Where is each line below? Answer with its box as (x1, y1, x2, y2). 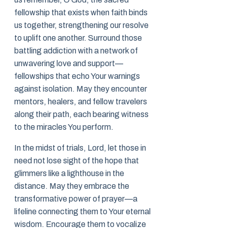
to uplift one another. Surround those (14, 34, 142, 43)
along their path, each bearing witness (14, 110, 149, 119)
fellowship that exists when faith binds (14, 8, 148, 17)
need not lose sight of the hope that (14, 156, 139, 165)
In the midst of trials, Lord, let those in (14, 144, 146, 153)
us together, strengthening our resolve (14, 21, 149, 30)
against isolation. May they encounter (14, 84, 147, 94)
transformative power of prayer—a (14, 194, 137, 204)
